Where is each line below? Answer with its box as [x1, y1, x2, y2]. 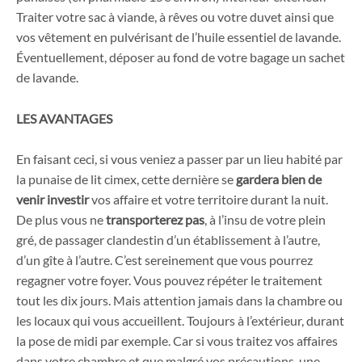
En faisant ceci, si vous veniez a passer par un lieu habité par [16, 151, 343, 167]
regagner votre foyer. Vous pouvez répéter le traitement [16, 272, 322, 288]
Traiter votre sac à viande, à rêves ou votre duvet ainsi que [16, 9, 334, 24]
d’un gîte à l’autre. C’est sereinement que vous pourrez [16, 252, 313, 268]
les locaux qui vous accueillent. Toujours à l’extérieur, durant [16, 313, 344, 329]
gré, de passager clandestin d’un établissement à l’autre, [16, 232, 320, 248]
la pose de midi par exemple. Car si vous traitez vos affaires [16, 333, 338, 349]
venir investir [16, 192, 89, 208]
